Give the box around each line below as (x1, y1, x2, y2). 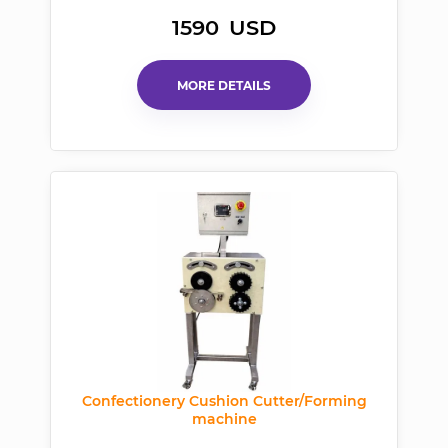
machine (191, 410, 257, 429)
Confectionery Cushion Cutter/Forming (81, 392, 367, 411)
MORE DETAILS (177, 77, 271, 93)
